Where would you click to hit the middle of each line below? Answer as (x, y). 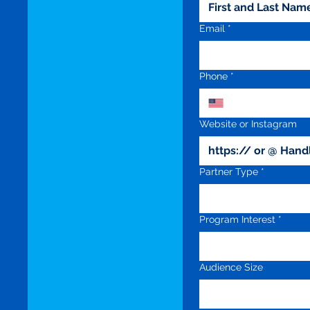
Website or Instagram (248, 124)
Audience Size (231, 267)
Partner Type (229, 172)
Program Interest (237, 219)
